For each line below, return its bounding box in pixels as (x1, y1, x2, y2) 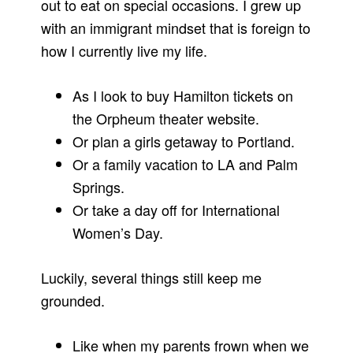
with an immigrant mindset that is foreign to (41, 17, 311, 39)
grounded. (41, 290, 106, 311)
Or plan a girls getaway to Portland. (72, 131, 295, 152)
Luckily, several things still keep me (41, 267, 262, 288)
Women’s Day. (72, 222, 164, 243)
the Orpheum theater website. (72, 108, 260, 129)
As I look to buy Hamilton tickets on (72, 85, 294, 106)
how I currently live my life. (41, 40, 208, 61)
